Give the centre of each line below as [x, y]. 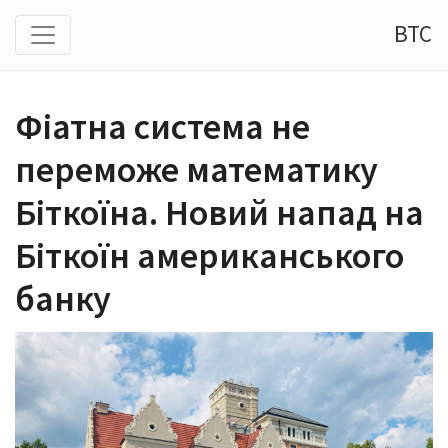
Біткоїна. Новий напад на [219, 212]
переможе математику [196, 169]
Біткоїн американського [209, 255]
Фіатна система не [162, 126]
